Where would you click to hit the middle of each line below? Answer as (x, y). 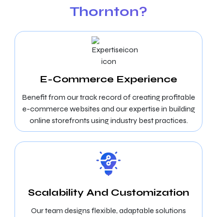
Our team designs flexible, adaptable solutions (108, 210)
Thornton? (108, 12)
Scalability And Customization (108, 193)
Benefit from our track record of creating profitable (108, 97)
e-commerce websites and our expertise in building (108, 109)
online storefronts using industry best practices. (108, 120)
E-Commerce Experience (108, 79)
